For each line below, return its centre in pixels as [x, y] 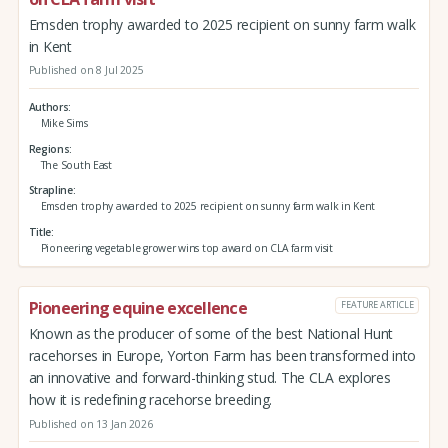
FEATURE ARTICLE [377, 305]
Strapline [50, 190]
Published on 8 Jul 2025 [86, 70]
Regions [49, 148]
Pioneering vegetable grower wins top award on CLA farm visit [186, 247]
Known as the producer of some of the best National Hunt [211, 333]
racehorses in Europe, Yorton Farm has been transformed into [222, 355]
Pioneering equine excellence [137, 307]
